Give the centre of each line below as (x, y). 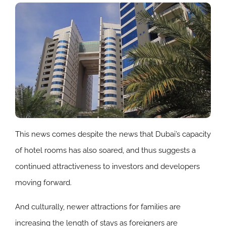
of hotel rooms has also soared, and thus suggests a (105, 150)
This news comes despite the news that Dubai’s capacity (113, 134)
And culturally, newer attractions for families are (98, 207)
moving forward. (43, 182)
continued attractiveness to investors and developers (107, 166)
